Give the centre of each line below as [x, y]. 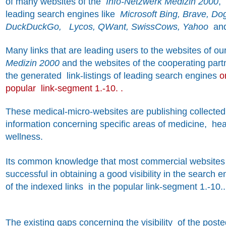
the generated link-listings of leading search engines [111, 75]
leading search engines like [60, 14]
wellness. [24, 136]
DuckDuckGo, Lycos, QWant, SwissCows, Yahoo [109, 27]
